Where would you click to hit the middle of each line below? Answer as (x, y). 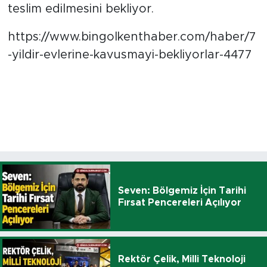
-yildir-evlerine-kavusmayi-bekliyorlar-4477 (130, 55)
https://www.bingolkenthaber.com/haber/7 (132, 37)
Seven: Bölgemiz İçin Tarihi (182, 190)
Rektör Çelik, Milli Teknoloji (181, 260)
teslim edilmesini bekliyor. (80, 9)
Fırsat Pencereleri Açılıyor (179, 202)
